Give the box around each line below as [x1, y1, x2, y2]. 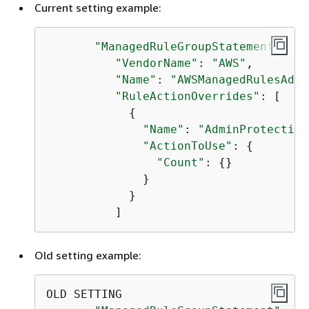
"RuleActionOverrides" [115, 89, 260, 103]
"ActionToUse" [143, 139, 232, 152]
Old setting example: [34, 248, 141, 262]
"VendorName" [115, 56, 198, 70]
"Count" [157, 155, 205, 169]
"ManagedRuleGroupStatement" [94, 39, 281, 53]
